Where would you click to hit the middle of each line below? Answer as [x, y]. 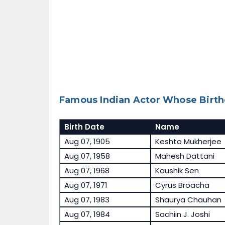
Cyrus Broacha [182, 185]
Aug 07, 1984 [87, 214]
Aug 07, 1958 [87, 156]
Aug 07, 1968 [87, 171]
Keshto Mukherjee [188, 142]
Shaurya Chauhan [188, 200]
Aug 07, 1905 [87, 142]
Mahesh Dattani [185, 156]
